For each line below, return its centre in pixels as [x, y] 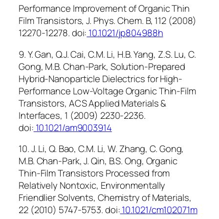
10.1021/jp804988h [125, 33]
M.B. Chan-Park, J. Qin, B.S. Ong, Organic [98, 161]
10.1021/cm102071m [159, 210]
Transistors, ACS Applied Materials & [93, 103]
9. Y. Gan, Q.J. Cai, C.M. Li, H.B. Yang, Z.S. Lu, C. [107, 54]
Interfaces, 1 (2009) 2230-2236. [82, 115]
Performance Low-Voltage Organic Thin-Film [107, 91]
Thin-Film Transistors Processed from [94, 173]
